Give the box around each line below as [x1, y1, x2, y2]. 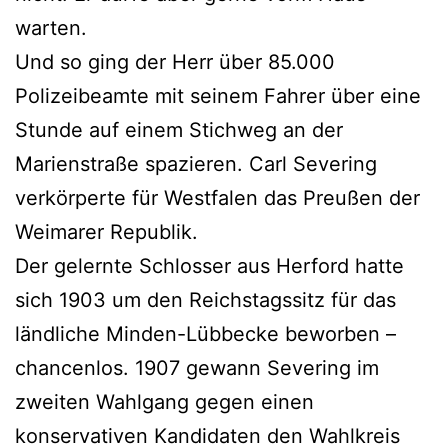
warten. [15, 15, 87, 40]
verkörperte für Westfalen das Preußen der [15, 185, 420, 210]
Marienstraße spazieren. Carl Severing [15, 151, 377, 176]
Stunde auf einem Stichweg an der [15, 117, 343, 142]
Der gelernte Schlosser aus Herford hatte [15, 253, 404, 278]
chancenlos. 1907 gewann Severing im [15, 355, 379, 380]
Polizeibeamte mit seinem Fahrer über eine [15, 83, 421, 108]
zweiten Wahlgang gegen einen [15, 389, 314, 414]
